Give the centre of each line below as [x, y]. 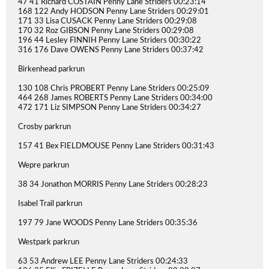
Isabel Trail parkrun [50, 204]
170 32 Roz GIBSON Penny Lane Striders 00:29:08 [106, 31]
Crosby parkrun [44, 127]
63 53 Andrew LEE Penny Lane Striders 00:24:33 [103, 261]
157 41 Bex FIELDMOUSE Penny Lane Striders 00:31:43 [116, 146]
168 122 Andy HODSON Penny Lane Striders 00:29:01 [113, 12]
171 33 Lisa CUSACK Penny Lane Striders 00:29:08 [107, 21]
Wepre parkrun [44, 165]
